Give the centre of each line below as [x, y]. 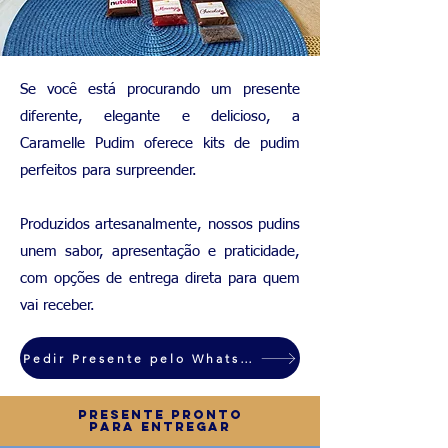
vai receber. [57, 305]
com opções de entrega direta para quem [160, 278]
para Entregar [160, 426]
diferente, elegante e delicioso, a [160, 116]
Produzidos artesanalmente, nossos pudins [160, 224]
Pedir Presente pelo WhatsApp [246, 358]
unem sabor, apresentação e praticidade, [160, 251]
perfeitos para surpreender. [108, 170]
